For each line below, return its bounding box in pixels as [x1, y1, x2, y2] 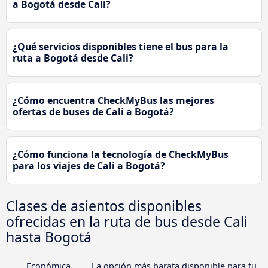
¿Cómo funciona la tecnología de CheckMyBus [13, 148, 229, 162]
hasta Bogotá [6, 227, 92, 247]
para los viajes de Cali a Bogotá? [13, 159, 165, 173]
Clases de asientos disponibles [6, 196, 202, 216]
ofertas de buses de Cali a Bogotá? [13, 105, 174, 119]
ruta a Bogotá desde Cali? [13, 51, 133, 65]
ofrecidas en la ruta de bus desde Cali [6, 212, 248, 232]
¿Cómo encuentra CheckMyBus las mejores [13, 94, 214, 108]
